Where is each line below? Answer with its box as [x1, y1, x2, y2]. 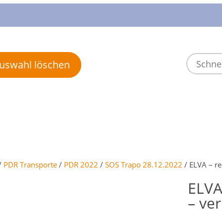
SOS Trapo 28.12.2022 [105, 160, 182, 170]
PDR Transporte [3, 160, 57, 170]
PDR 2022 [64, 160, 98, 170]
